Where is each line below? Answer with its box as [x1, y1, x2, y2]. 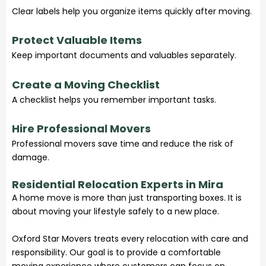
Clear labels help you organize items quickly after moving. [12, 5, 252, 17]
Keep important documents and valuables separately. [12, 49, 236, 62]
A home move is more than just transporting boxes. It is [12, 192, 242, 204]
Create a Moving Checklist [12, 77, 160, 92]
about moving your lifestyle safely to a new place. [12, 205, 219, 218]
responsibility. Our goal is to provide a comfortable [12, 246, 221, 258]
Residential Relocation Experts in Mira [12, 177, 223, 192]
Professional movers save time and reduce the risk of [12, 137, 233, 150]
